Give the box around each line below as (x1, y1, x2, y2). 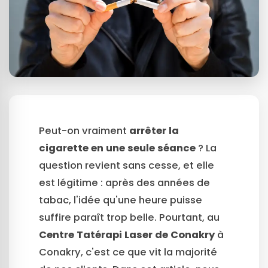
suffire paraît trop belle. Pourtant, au (39, 211, 220, 225)
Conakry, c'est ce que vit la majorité (39, 245, 217, 260)
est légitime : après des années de (39, 176, 210, 190)
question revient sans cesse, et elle (39, 159, 214, 173)
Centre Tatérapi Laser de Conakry (39, 228, 215, 242)
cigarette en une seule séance (39, 141, 196, 156)
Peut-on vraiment (39, 124, 129, 138)
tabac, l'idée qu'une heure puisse (39, 193, 202, 208)
